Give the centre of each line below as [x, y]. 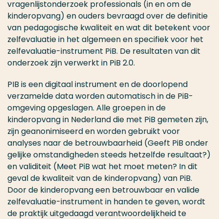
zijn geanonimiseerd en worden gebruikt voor [94, 131]
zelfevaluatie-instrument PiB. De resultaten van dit [104, 51]
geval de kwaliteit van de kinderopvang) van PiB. [100, 178]
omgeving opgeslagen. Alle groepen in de [87, 108]
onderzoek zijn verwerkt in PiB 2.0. [71, 63]
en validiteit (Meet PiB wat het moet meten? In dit [102, 167]
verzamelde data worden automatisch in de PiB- [100, 96]
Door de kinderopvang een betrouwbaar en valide [103, 190]
